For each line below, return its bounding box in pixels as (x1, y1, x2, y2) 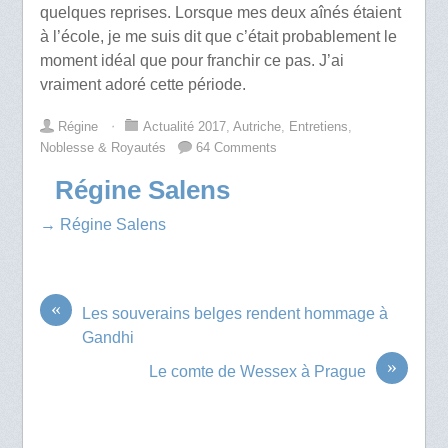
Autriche (232, 119, 281, 135)
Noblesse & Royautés (39, 140, 166, 156)
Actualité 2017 (142, 119, 226, 135)
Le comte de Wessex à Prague (149, 363, 367, 381)
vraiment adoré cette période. (39, 76, 246, 94)
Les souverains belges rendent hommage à (81, 305, 388, 323)
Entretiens (288, 119, 348, 135)
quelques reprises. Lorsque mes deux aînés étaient (39, 4, 401, 22)
